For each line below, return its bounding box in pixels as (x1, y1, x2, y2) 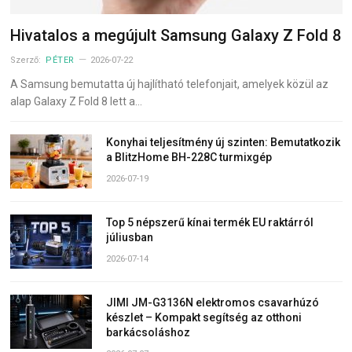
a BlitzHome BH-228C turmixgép (106, 151, 272, 164)
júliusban (106, 231, 153, 244)
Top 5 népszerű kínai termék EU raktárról (106, 216, 313, 229)
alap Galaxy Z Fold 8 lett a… (10, 95, 142, 108)
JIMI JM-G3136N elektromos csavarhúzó (106, 296, 319, 310)
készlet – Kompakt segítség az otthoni (106, 311, 302, 324)
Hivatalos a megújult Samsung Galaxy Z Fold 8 (10, 26, 341, 46)
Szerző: (10, 55, 43, 66)
